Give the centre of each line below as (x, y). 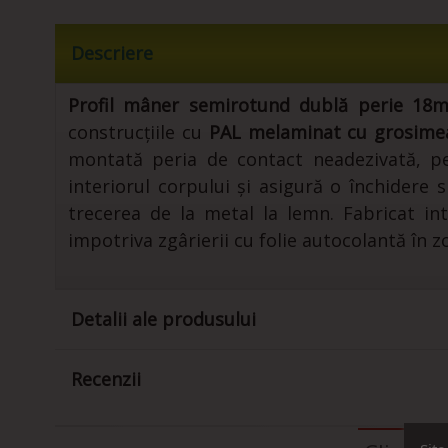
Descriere (112, 53)
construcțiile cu (138, 132)
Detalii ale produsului (163, 319)
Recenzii (106, 379)
